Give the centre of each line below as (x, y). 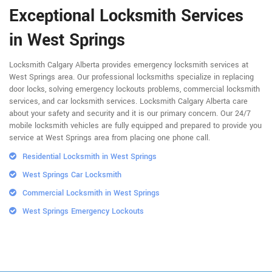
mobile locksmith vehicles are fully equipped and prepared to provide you (135, 125)
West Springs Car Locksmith (72, 175)
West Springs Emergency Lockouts (83, 211)
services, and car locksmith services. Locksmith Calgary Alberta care (128, 101)
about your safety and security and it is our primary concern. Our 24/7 (130, 113)
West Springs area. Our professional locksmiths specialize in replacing (131, 77)
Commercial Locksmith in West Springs (91, 193)
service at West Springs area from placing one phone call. (110, 138)
